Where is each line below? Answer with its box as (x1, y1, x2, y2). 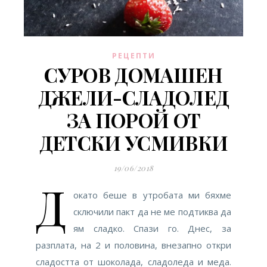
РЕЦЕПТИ (111, 51, 156, 61)
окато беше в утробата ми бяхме (73, 189, 231, 201)
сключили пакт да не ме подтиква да (73, 206, 231, 218)
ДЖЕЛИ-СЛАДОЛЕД (38, 84, 229, 111)
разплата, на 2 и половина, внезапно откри (36, 239, 231, 252)
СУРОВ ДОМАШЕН (44, 61, 223, 88)
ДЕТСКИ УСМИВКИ (39, 129, 228, 156)
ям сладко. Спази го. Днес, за (73, 222, 231, 235)
